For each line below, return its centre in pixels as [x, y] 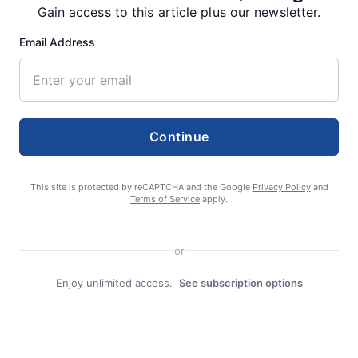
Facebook [55, 229]
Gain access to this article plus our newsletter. [179, 12]
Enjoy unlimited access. [114, 282]
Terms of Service [165, 199]
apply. [214, 199]
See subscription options [241, 282]
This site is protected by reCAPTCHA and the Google [141, 187]
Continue [179, 136]
